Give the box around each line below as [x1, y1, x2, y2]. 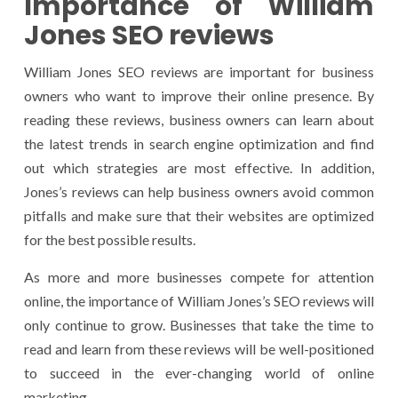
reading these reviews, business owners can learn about [24, 110, 374, 128]
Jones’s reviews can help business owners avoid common [24, 182, 374, 200]
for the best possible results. [24, 230, 195, 248]
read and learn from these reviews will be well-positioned [24, 339, 374, 357]
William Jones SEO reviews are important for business [24, 62, 374, 80]
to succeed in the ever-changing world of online [24, 363, 374, 381]
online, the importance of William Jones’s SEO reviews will [24, 291, 374, 309]
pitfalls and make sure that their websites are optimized [24, 206, 374, 224]
